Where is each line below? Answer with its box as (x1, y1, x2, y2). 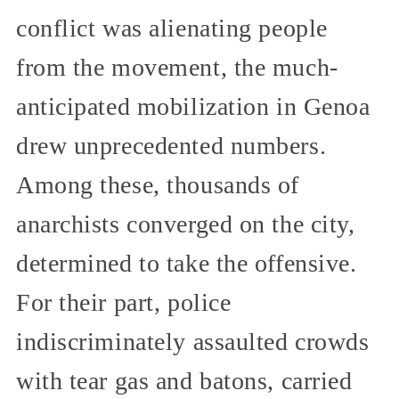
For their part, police (16, 289, 232, 317)
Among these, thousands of (16, 171, 299, 199)
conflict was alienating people (16, 14, 328, 43)
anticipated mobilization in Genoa (16, 93, 370, 121)
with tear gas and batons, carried (16, 367, 353, 395)
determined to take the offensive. (16, 249, 357, 278)
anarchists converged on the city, (16, 210, 355, 239)
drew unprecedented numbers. (16, 132, 327, 160)
